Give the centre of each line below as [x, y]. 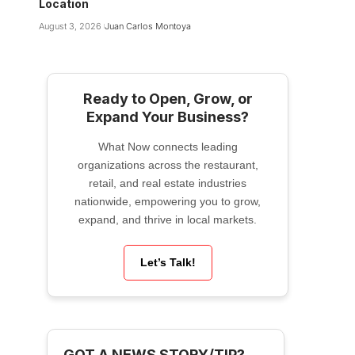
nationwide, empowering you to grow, [168, 202]
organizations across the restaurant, [168, 165]
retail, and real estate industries [168, 183]
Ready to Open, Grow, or [168, 99]
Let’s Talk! [168, 263]
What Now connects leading [168, 147]
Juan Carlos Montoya [147, 27]
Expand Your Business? [168, 117]
